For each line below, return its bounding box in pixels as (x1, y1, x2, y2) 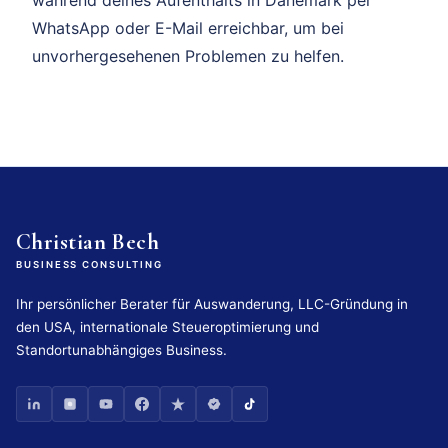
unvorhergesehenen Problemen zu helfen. (32, 45, 344, 66)
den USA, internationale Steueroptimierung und (16, 318, 319, 335)
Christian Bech (16, 227, 160, 255)
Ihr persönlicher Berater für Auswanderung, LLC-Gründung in (16, 295, 408, 312)
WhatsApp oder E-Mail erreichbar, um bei (32, 17, 344, 38)
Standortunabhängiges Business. (16, 341, 227, 358)
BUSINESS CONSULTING (16, 258, 163, 270)
